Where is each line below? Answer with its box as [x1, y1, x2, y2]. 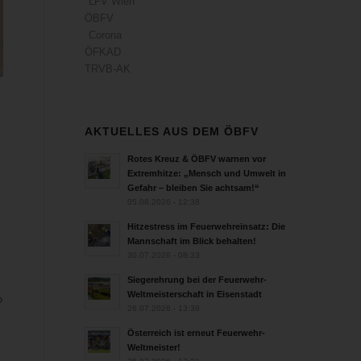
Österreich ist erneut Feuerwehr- [127, 328, 266, 338]
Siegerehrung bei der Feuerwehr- [127, 275, 268, 284]
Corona [89, 29, 122, 41]
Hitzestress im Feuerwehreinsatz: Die [127, 222, 286, 231]
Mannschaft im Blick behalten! [127, 236, 257, 246]
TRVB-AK [85, 63, 131, 75]
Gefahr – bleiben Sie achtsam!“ [127, 183, 260, 193]
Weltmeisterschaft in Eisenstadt [127, 289, 263, 299]
